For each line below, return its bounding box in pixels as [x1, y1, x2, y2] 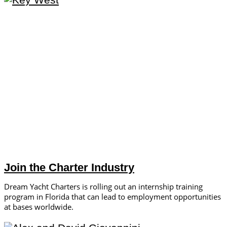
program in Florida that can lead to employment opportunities [4, 192, 221, 202]
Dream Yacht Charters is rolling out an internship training [4, 181, 203, 192]
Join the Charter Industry [4, 161, 134, 174]
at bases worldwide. [4, 202, 73, 212]
